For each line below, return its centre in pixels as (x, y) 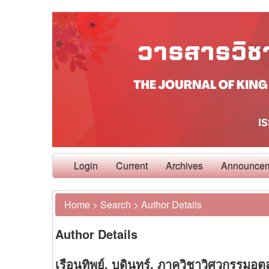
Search (116, 204)
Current (132, 165)
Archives (184, 165)
